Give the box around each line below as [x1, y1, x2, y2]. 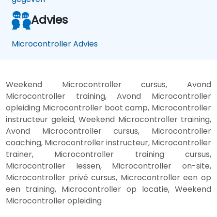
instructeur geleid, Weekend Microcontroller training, [6, 113, 211, 125]
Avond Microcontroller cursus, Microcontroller [6, 125, 211, 137]
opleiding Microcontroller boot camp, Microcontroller [6, 102, 211, 113]
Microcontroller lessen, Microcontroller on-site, [6, 160, 211, 171]
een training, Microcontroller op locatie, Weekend [6, 183, 211, 195]
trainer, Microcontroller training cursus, [6, 148, 211, 160]
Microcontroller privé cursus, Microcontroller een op [6, 171, 211, 183]
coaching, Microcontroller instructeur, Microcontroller [6, 137, 211, 148]
